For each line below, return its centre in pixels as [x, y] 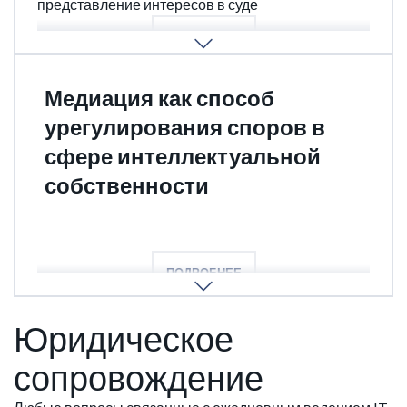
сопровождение [139, 377]
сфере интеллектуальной [183, 156]
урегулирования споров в [185, 127]
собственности [127, 185]
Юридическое [124, 338]
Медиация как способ [159, 98]
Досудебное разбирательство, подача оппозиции [200, 240]
